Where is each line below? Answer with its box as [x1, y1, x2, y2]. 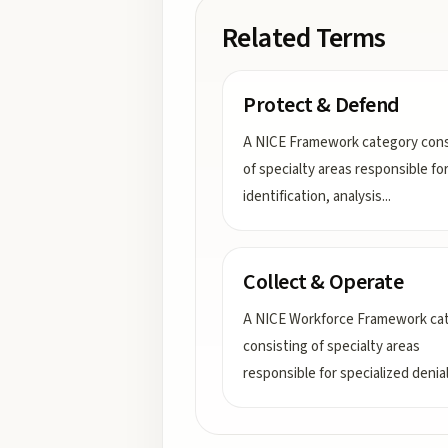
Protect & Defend [243, 89, 400, 121]
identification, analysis [243, 186, 382, 207]
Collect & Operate [243, 266, 404, 298]
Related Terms [222, 18, 386, 58]
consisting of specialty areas [243, 336, 420, 357]
